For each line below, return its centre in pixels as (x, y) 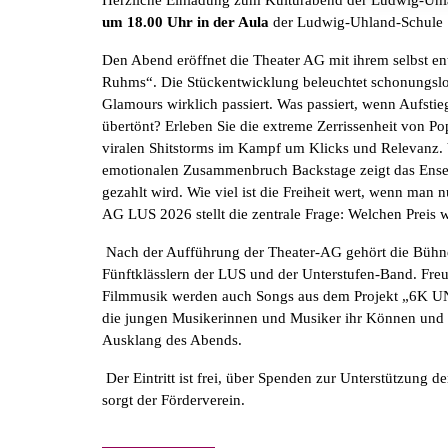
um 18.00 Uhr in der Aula (185, 21)
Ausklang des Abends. (172, 339)
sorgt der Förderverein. (173, 399)
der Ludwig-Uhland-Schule (356, 21)
